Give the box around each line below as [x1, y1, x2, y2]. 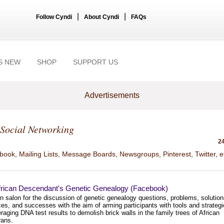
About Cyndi [84, 13, 119, 20]
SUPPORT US [73, 58, 118, 66]
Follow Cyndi [36, 13, 72, 20]
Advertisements [84, 91, 139, 99]
